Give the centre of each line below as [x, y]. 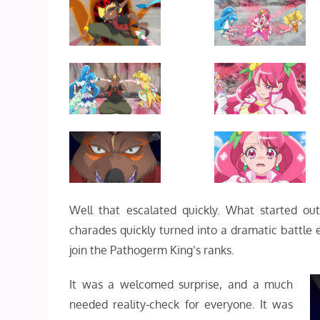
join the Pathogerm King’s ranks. [152, 250]
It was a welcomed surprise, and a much [181, 284]
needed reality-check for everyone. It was [181, 304]
